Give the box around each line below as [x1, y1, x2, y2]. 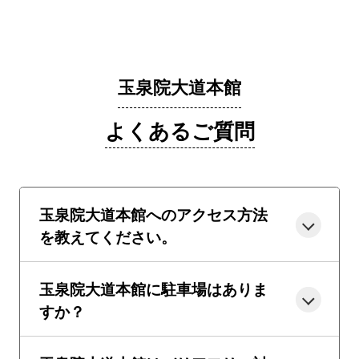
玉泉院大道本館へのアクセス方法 [38, 202, 268, 225]
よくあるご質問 [104, 114, 255, 145]
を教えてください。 [38, 224, 176, 248]
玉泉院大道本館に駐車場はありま [38, 276, 268, 300]
